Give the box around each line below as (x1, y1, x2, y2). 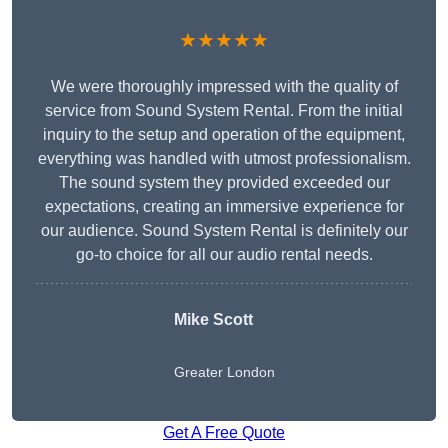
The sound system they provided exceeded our (58, 174, 390, 192)
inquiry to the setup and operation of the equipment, (43, 126, 405, 144)
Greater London (173, 364, 275, 381)
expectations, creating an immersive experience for (44, 198, 404, 216)
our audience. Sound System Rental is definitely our (40, 222, 408, 240)
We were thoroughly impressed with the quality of (50, 78, 398, 96)
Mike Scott (173, 311, 253, 329)
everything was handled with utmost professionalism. (37, 150, 411, 168)
